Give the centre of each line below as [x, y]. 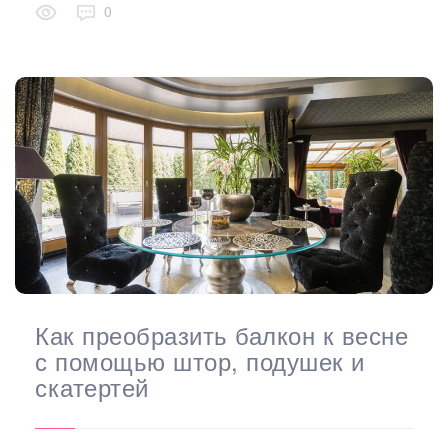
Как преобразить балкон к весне [221, 334]
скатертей [92, 386]
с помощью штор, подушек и [200, 360]
